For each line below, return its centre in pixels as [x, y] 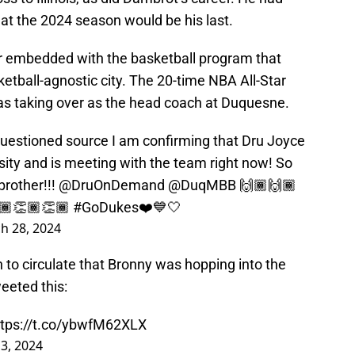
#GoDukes [106, 208]
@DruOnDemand [112, 185]
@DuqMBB [202, 185]
